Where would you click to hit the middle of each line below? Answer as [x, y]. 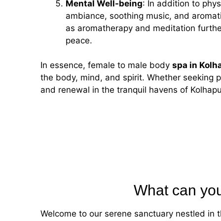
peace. [79, 40]
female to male [119, 65]
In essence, [64, 65]
